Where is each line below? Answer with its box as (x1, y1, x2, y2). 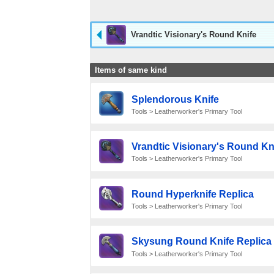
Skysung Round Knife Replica (131, 236, 272, 247)
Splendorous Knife (131, 94, 219, 105)
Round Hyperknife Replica (131, 188, 254, 199)
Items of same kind (95, 65, 167, 75)
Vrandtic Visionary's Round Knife (131, 29, 256, 39)
